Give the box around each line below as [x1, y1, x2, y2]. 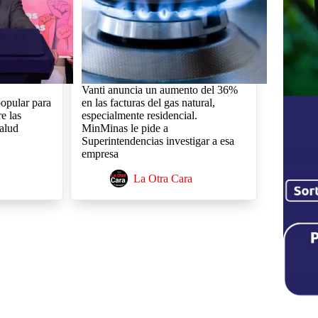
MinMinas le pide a [81, 121, 168, 134]
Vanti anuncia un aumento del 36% [81, 83, 238, 96]
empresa [81, 147, 119, 160]
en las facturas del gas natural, [81, 96, 215, 109]
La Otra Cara [133, 172, 192, 185]
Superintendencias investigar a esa [81, 134, 234, 147]
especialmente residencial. [81, 109, 197, 121]
